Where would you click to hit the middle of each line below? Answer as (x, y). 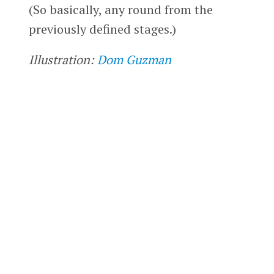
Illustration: (63, 60)
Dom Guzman (134, 60)
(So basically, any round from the (120, 10)
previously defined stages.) (102, 29)
